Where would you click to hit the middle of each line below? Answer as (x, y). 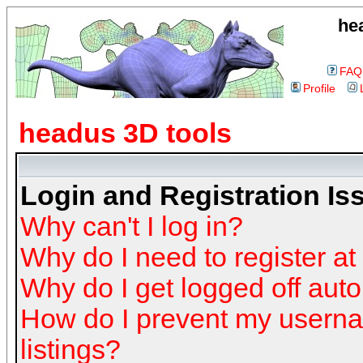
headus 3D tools (125, 133)
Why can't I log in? (132, 226)
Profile (319, 88)
